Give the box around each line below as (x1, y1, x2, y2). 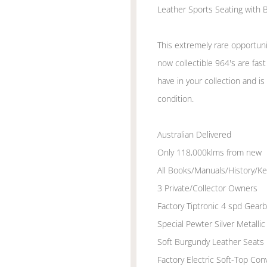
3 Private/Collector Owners (157, 182, 257, 194)
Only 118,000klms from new (157, 147, 262, 158)
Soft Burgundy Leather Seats (157, 236, 264, 247)
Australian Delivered (157, 129, 231, 140)
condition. (157, 93, 194, 104)
